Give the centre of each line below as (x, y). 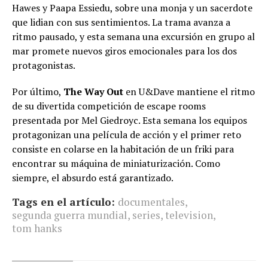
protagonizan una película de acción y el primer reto (127, 135)
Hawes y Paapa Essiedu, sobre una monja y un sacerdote (132, 8)
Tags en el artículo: (63, 202)
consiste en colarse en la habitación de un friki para (123, 149)
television (189, 215)
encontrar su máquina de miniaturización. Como (116, 164)
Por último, (38, 92)
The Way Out (93, 92)
